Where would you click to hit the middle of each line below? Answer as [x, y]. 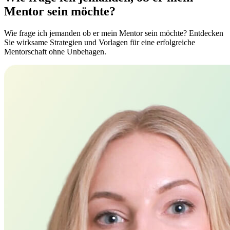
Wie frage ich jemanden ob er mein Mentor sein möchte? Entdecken [114, 33]
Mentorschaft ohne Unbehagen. [55, 51]
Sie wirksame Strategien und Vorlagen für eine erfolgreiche [100, 42]
